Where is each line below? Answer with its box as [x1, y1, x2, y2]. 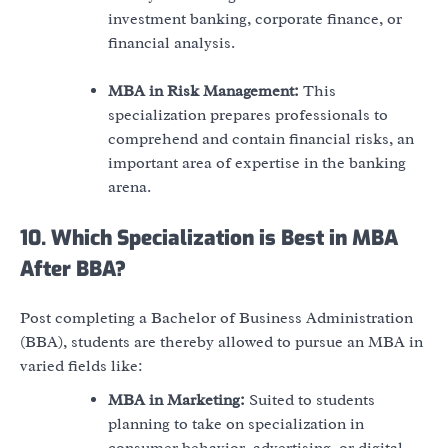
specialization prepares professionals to [108, 105, 388, 126]
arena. [108, 177, 151, 198]
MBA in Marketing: [108, 389, 245, 410]
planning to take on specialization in [108, 413, 364, 434]
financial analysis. [108, 33, 235, 54]
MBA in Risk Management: [108, 81, 299, 102]
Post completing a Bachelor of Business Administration [20, 307, 413, 328]
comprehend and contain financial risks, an [108, 129, 414, 150]
